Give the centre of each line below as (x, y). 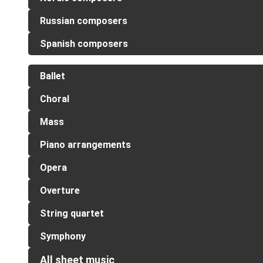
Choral (55, 99)
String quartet (72, 214)
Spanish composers (84, 44)
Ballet (53, 76)
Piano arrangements (85, 145)
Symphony (63, 237)
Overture (60, 191)
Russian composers (84, 21)
